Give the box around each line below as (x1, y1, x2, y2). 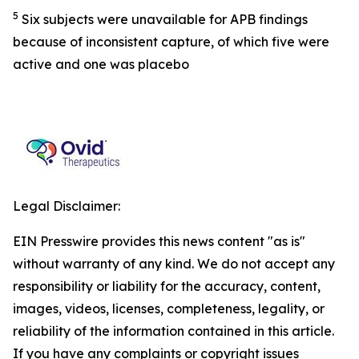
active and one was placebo (13, 55, 189, 72)
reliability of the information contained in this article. (13, 322, 334, 339)
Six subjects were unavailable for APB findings (18, 10, 308, 27)
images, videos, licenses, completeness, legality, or (13, 300, 325, 317)
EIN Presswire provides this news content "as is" (13, 232, 305, 249)
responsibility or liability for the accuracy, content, (13, 277, 321, 294)
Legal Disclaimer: (13, 197, 120, 214)
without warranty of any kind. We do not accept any (13, 255, 335, 272)
